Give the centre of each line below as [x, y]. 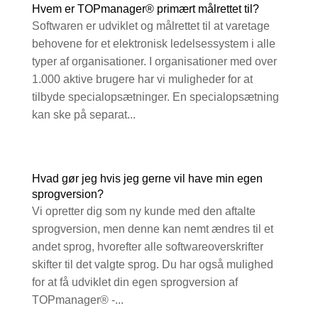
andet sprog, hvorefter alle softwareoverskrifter [147, 247]
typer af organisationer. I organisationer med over [154, 62]
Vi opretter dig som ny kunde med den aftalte [143, 212]
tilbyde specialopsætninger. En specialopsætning [155, 97]
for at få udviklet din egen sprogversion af [135, 283]
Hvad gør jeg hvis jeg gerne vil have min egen [147, 179]
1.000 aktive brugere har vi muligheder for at [142, 79]
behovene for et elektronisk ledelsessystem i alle [153, 44]
